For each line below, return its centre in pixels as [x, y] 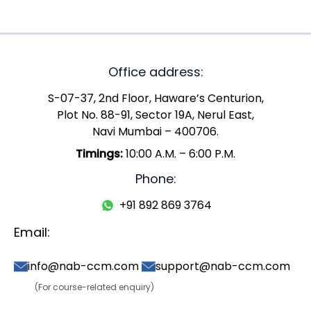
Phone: [155, 178]
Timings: [99, 153]
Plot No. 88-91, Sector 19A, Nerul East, [155, 115]
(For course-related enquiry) [94, 287]
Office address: [155, 72]
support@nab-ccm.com [223, 267]
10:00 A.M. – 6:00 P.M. [179, 153]
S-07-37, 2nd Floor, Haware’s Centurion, [155, 98]
